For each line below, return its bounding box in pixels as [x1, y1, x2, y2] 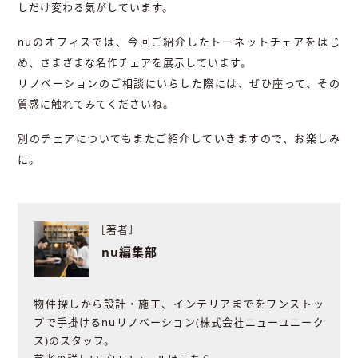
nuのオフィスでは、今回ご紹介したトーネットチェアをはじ [18, 34, 340, 49]
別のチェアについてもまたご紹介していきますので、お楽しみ [18, 130, 340, 145]
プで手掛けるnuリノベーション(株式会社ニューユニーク [34, 315, 324, 330]
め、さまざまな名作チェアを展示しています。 [18, 55, 253, 70]
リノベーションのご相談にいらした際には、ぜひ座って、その [18, 76, 340, 90]
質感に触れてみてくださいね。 [18, 97, 175, 111]
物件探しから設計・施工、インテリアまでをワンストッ [34, 296, 324, 312]
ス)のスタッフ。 [34, 333, 116, 348]
